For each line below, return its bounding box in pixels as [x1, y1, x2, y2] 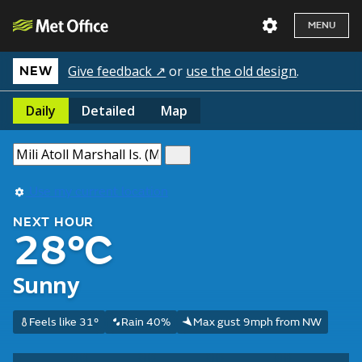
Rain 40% [120, 315, 170, 329]
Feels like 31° [28, 315, 99, 329]
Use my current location [26, 183, 168, 200]
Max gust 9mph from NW [192, 315, 322, 329]
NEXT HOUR [13, 214, 95, 230]
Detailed [82, 102, 135, 120]
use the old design [186, 62, 297, 80]
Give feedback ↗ [68, 62, 166, 80]
